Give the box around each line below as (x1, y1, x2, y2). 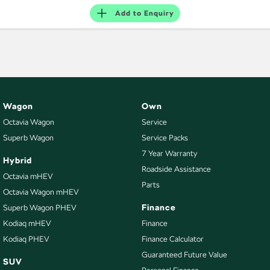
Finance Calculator (141, 234, 204, 243)
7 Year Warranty (141, 149, 197, 158)
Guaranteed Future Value (141, 250, 227, 259)
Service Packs (141, 133, 188, 142)
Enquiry (144, 9, 174, 17)
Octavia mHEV (3, 172, 53, 181)
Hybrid (3, 155, 32, 165)
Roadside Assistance (141, 165, 211, 174)
